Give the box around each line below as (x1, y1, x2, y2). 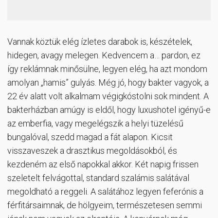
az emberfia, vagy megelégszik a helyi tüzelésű (7, 118, 183, 129)
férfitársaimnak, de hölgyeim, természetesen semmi (7, 200, 202, 211)
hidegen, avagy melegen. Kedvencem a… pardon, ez (7, 50, 200, 61)
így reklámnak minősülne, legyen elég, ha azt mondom (7, 64, 207, 74)
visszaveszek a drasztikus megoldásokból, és (7, 145, 177, 156)
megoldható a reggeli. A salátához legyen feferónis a (7, 186, 203, 197)
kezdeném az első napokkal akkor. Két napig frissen (7, 159, 199, 170)
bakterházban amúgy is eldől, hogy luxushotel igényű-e (7, 105, 211, 115)
